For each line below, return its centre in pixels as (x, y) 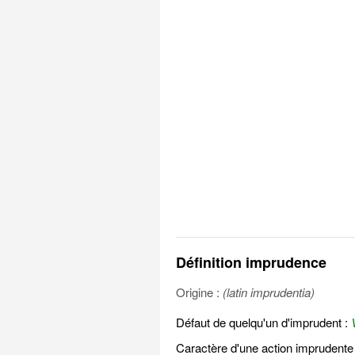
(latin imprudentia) (268, 292)
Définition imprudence (251, 262)
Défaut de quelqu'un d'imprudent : (263, 322)
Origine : (199, 292)
